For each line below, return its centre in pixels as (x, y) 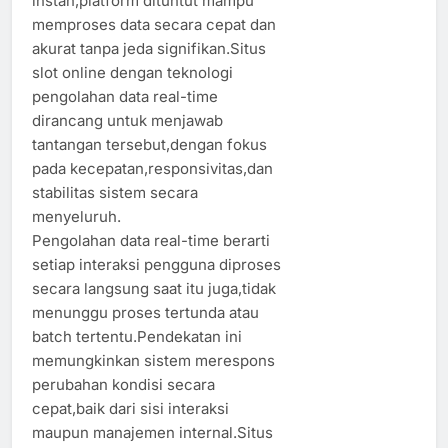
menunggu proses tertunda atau (145, 312)
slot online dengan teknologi (132, 72)
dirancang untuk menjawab (127, 120)
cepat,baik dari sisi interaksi (130, 408)
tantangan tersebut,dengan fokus (149, 144)
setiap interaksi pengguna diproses (156, 264)
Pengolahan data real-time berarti (151, 240)
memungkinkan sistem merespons (153, 360)
